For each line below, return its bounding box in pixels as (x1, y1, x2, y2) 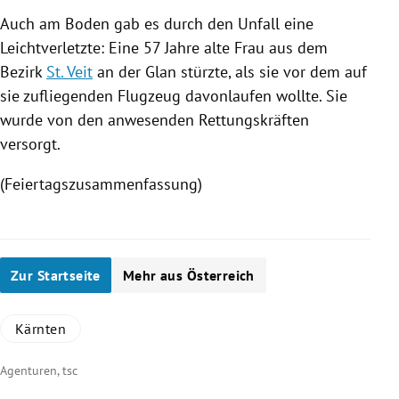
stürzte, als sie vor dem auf (176, 61, 367, 82)
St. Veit (46, 61, 93, 82)
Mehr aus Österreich (122, 265, 255, 284)
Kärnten (15, 319, 67, 338)
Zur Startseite (11, 265, 101, 284)
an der (93, 61, 145, 82)
